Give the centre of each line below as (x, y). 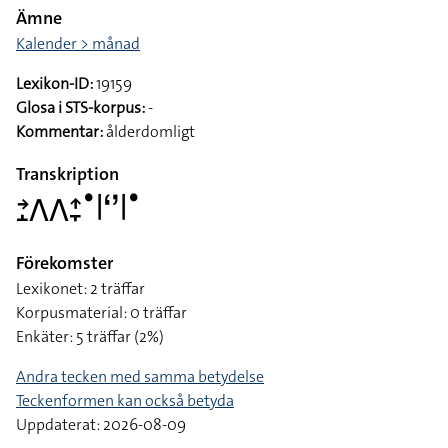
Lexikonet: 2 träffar (80, 288)
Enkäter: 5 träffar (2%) (90, 336)
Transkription (67, 174)
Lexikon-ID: (54, 83)
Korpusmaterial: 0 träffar (101, 312)
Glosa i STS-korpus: (80, 107)
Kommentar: (59, 131)
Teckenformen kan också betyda (125, 400)
